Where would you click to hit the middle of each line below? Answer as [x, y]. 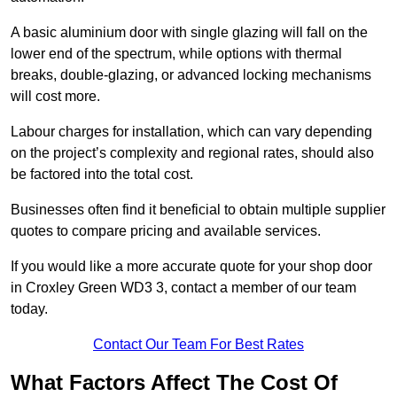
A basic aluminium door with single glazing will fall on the [189, 33]
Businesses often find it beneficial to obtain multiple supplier [198, 210]
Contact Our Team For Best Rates [198, 345]
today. [31, 309]
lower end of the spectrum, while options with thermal [176, 54]
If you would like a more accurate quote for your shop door [191, 267]
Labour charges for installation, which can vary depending [191, 132]
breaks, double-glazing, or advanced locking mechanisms [191, 75]
